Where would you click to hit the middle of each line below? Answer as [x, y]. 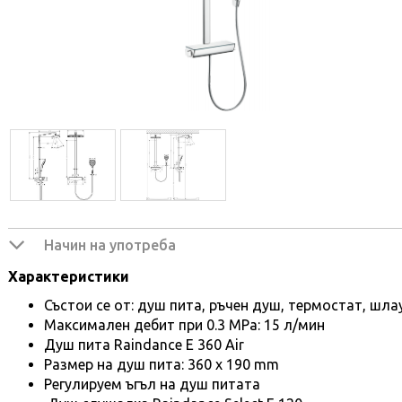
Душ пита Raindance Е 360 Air [145, 344]
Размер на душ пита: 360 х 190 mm [161, 364]
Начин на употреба [109, 245]
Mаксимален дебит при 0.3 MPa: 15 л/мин [184, 324]
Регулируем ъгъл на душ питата [152, 384]
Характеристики [68, 276]
